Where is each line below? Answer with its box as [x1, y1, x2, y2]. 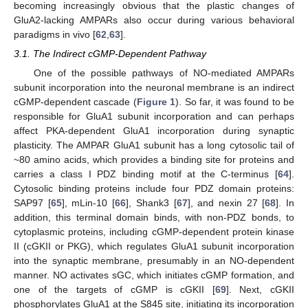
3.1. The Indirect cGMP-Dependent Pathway [14, 48, 206, 59]
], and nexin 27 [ [187, 197, 265, 209]
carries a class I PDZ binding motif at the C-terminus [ [14, 168, 278, 180]
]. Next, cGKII [225, 284, 295, 296]
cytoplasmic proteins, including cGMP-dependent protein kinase [14, 226, 294, 238]
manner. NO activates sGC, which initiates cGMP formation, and [14, 269, 294, 281]
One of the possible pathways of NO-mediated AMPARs [33, 67, 294, 79]
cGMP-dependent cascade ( [14, 96, 137, 108]
